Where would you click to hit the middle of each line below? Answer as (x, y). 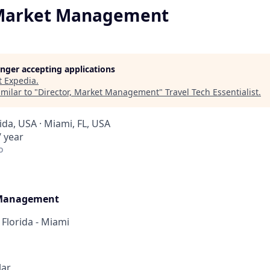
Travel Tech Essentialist (212, 92)
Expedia (20, 80)
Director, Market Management (99, 92)
